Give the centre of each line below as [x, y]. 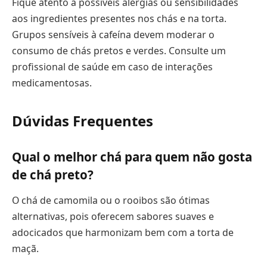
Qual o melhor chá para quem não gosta [132, 156]
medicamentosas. [52, 83]
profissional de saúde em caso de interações [112, 66]
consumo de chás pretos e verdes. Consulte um [119, 50]
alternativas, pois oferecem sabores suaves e [113, 217]
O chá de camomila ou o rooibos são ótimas [111, 201]
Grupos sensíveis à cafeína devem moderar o [113, 34]
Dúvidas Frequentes [83, 121]
